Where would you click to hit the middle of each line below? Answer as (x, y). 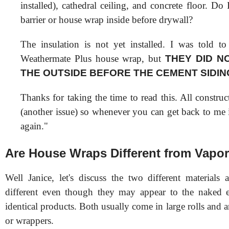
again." (34, 126)
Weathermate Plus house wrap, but (93, 58)
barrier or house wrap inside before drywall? (107, 19)
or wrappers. (29, 220)
